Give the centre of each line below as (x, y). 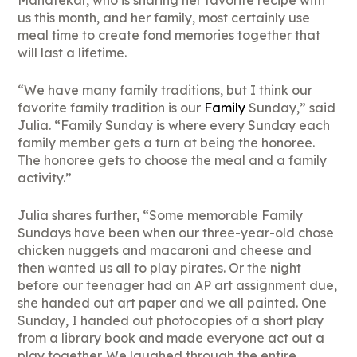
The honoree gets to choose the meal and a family (173, 161)
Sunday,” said (291, 108)
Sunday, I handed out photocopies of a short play (171, 321)
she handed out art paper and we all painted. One (173, 303)
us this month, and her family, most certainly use (164, 18)
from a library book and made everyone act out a (171, 338)
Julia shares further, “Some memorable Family (161, 216)
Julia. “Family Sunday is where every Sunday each (174, 126)
